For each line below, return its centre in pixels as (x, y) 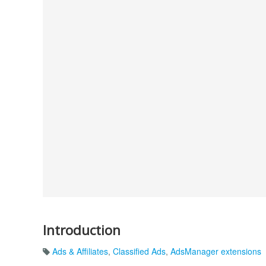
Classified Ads (139, 251)
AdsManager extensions (216, 251)
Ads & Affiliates (80, 251)
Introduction (82, 230)
